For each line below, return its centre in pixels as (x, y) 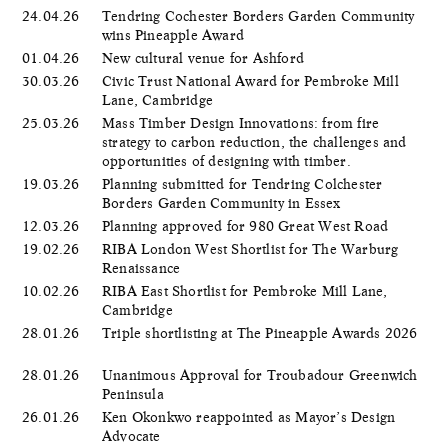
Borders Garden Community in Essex (223, 202)
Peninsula (135, 393)
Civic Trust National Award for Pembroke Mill (250, 80)
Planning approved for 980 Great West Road (247, 225)
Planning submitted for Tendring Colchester (242, 183)
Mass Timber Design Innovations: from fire (241, 122)
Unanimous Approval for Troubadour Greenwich (260, 374)
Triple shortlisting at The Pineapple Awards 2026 (260, 332)
